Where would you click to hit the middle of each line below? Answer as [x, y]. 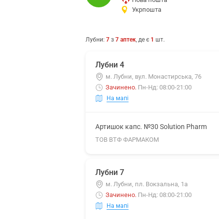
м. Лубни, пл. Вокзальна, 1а [147, 184]
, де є [143, 40]
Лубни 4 [110, 65]
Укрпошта [147, 10]
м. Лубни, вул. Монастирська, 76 [153, 77]
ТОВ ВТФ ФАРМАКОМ [127, 140]
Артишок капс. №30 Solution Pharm [151, 127]
